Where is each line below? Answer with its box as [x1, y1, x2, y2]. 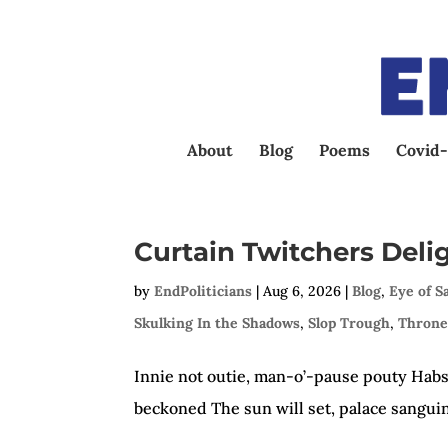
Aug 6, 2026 [263, 282, 342, 300]
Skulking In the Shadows [134, 314, 301, 332]
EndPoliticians [154, 282, 253, 300]
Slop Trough [308, 314, 391, 332]
